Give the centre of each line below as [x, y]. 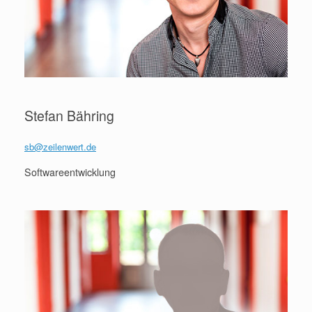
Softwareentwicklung [70, 172]
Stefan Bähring [69, 115]
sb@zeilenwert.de [60, 147]
